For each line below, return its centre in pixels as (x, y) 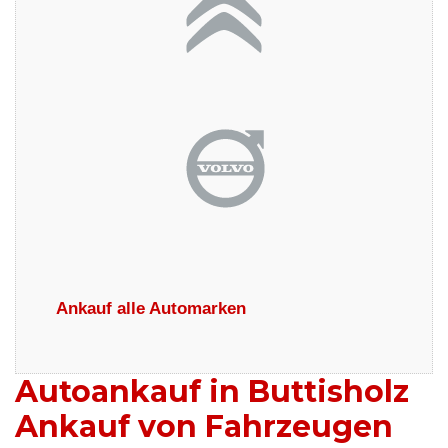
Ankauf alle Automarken (151, 309)
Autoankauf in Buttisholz (212, 392)
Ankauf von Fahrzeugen (204, 427)
